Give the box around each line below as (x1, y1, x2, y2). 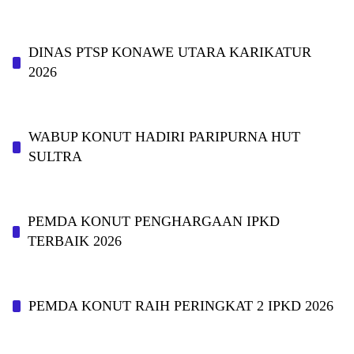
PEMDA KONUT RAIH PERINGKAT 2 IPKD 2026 (28, 298, 333, 314)
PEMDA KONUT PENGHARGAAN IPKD (27, 213, 280, 229)
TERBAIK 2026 (27, 233, 122, 249)
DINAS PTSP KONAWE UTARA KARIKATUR (28, 44, 311, 60)
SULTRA (28, 149, 82, 164)
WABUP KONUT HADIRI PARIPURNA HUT (28, 129, 300, 145)
